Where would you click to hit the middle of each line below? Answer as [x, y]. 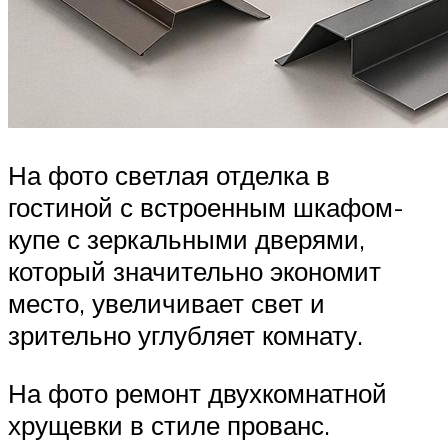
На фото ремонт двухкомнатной [197, 392]
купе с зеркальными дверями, [186, 239]
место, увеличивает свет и [166, 303]
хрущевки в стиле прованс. [169, 424]
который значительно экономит [194, 271]
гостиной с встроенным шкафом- [206, 207]
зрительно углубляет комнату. [185, 335]
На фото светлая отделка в [169, 175]
